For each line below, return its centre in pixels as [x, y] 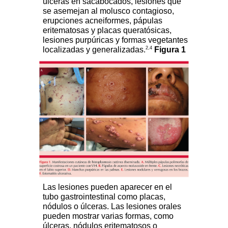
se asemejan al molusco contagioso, [108, 11]
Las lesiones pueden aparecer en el [107, 187]
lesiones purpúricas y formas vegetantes [115, 40]
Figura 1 [170, 50]
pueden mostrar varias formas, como [108, 216]
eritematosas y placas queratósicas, [107, 31]
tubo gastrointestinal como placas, [104, 197]
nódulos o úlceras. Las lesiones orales [112, 207]
